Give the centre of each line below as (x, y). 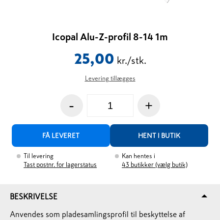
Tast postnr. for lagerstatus (60, 165)
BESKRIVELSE (34, 196)
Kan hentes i (138, 156)
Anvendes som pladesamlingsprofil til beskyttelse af (97, 214)
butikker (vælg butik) (159, 165)
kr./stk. (131, 60)
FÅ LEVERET (61, 136)
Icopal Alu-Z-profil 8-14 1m (110, 37)
